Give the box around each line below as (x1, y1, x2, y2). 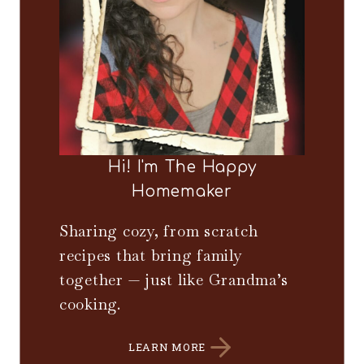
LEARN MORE (128, 340, 206, 354)
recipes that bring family (59, 245, 243, 266)
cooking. (59, 293, 121, 314)
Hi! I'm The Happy (107, 158, 257, 175)
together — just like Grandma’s (59, 269, 289, 290)
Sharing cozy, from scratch (59, 220, 258, 241)
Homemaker (132, 182, 232, 200)
